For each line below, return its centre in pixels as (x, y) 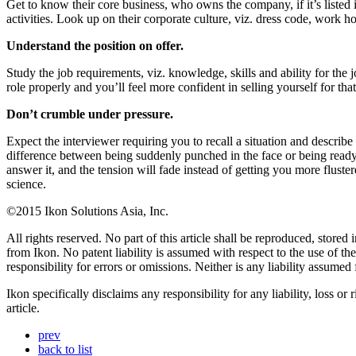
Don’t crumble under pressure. (90, 114)
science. (26, 184)
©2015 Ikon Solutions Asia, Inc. (87, 211)
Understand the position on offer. (95, 46)
